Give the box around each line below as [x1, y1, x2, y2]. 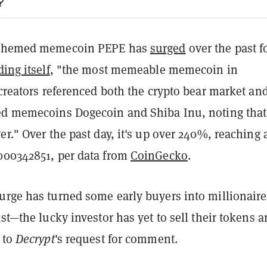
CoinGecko [130, 147, 188, 163]
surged [150, 40, 186, 56]
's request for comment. [54, 231, 178, 247]
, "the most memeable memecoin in [49, 61, 238, 77]
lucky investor [39, 209, 113, 225]
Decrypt [15, 231, 55, 247]
